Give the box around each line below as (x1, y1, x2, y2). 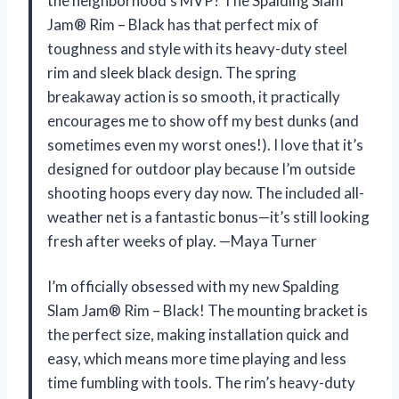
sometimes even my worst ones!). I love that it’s (47, 135, 363, 155)
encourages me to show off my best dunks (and (47, 111, 359, 131)
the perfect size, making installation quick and (47, 325, 349, 345)
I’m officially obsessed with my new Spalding (47, 277, 339, 297)
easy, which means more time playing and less (47, 349, 346, 369)
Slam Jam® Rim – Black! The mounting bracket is (47, 301, 368, 321)
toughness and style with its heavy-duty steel (47, 39, 347, 59)
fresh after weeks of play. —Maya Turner (47, 232, 317, 251)
